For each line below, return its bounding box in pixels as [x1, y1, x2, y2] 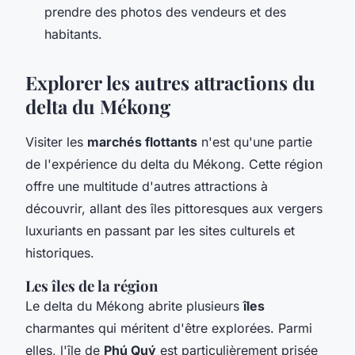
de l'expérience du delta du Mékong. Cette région [25, 156, 323, 173]
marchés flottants [87, 134, 197, 151]
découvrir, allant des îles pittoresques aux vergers [25, 200, 323, 217]
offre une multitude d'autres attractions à [25, 178, 268, 195]
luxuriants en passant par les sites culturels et [25, 223, 295, 239]
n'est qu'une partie [197, 134, 312, 151]
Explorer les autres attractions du [25, 70, 315, 96]
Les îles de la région [25, 276, 158, 296]
